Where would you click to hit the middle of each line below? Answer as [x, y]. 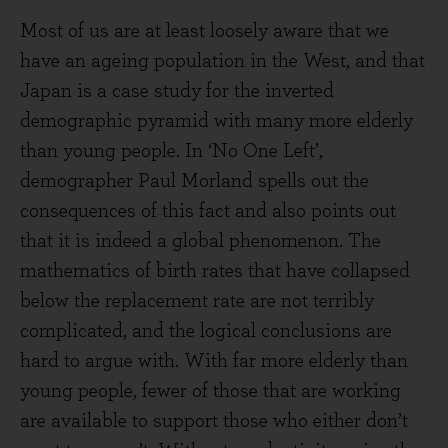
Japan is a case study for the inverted [177, 91]
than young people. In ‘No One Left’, [171, 151]
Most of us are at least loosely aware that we [204, 31]
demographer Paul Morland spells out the [194, 181]
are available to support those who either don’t [214, 421]
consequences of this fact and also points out [208, 211]
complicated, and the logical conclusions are [206, 331]
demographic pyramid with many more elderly [216, 121]
